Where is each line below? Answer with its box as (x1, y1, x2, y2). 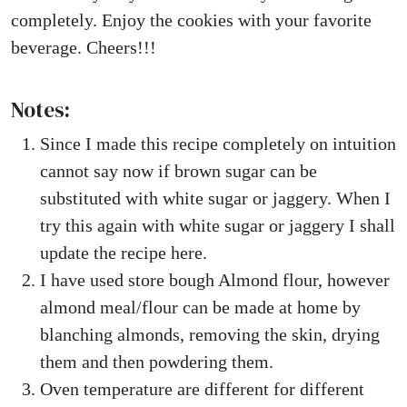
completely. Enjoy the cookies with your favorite (11, 10, 372, 30)
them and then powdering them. (40, 352, 273, 372)
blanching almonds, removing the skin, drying (40, 324, 380, 344)
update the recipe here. (40, 243, 207, 263)
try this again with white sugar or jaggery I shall (40, 215, 395, 235)
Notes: (11, 95, 70, 124)
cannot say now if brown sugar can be (40, 161, 317, 181)
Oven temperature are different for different (40, 379, 364, 399)
